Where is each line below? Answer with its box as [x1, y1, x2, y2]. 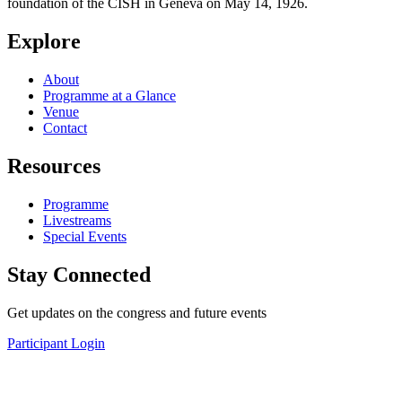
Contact [43, 119, 87, 135]
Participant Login [7, 335, 105, 351]
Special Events [43, 228, 127, 244]
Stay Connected [7, 262, 151, 286]
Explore [7, 30, 81, 54]
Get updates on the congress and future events [7, 304, 267, 320]
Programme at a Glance [43, 87, 176, 103]
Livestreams [43, 212, 111, 228]
